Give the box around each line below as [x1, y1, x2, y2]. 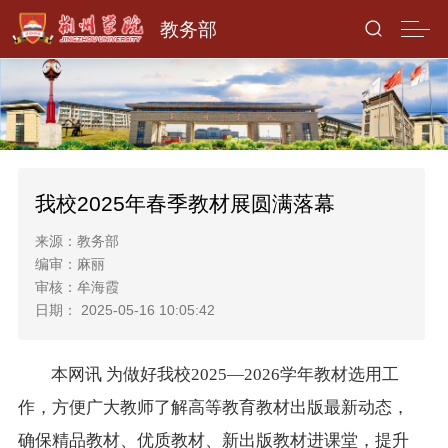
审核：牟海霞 [35, 279, 132, 296]
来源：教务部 [35, 233, 132, 250]
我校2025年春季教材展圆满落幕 [35, 191, 336, 216]
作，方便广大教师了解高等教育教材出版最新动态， [17, 397, 409, 417]
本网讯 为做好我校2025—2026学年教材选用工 [50, 364, 399, 384]
